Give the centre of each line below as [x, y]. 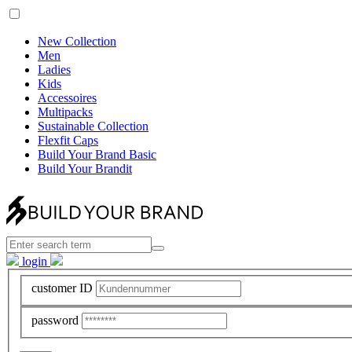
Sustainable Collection [93, 126]
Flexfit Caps [68, 140]
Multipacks [65, 112]
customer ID [62, 288]
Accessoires [67, 98]
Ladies [54, 70]
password [55, 320]
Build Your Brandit [85, 169]
